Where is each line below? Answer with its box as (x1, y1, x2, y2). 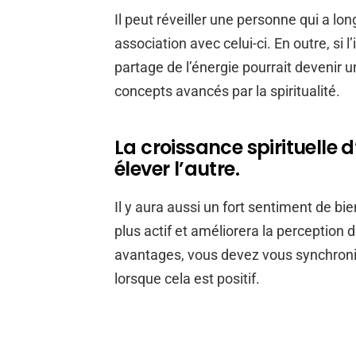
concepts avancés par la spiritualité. (114, 82, 340, 99)
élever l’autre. (114, 155, 239, 182)
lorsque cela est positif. (114, 269, 260, 287)
